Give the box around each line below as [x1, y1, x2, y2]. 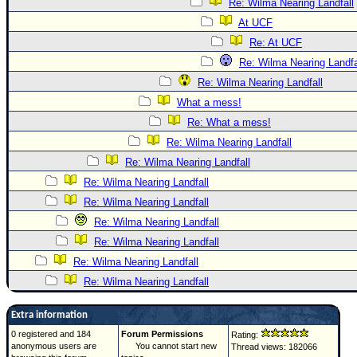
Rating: [231, 330, 261, 339]
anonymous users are [11, 341, 96, 351]
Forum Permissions [121, 329, 203, 339]
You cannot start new [121, 341, 217, 351]
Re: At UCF [249, 37, 302, 49]
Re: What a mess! [187, 116, 271, 128]
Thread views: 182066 [231, 342, 317, 351]
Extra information [11, 310, 88, 320]
